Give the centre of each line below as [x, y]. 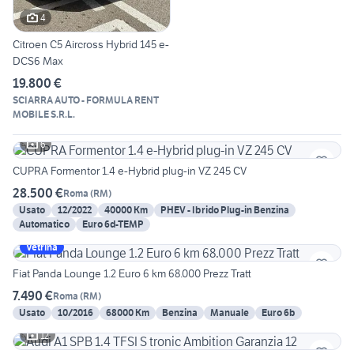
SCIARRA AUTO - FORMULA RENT [86, 100]
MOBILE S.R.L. [44, 115]
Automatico [44, 224]
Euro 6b [279, 313]
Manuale [230, 313]
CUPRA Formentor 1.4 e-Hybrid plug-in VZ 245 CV [130, 171]
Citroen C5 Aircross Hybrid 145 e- [91, 45]
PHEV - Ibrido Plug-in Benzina [225, 210]
